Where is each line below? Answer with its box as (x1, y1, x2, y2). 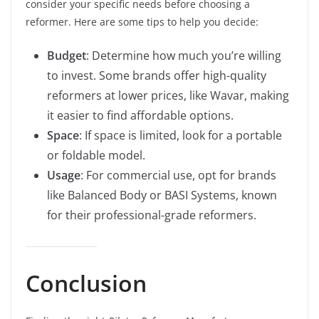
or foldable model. (47, 147, 145, 163)
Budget (47, 48, 86, 63)
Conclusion (26, 268, 147, 298)
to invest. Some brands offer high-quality (47, 68, 266, 83)
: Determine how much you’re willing (86, 48, 281, 63)
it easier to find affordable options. (47, 108, 234, 123)
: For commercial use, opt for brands (80, 167, 276, 183)
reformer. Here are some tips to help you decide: (26, 15, 258, 28)
